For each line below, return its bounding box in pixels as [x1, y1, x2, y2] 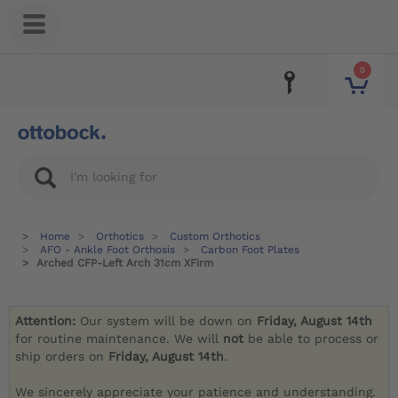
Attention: [15, 314, 81, 329]
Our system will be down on [80, 314, 258, 329]
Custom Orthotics [170, 230, 260, 243]
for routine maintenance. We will [15, 331, 224, 346]
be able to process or [248, 331, 379, 346]
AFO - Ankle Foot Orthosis [40, 243, 175, 256]
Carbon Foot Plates [201, 243, 299, 256]
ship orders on [15, 349, 109, 364]
